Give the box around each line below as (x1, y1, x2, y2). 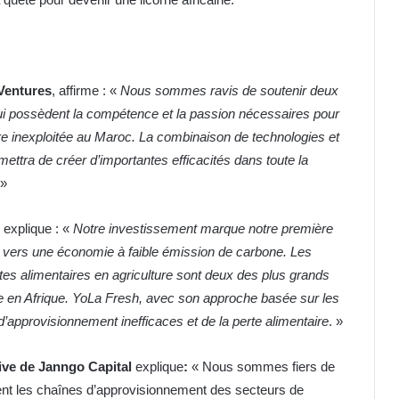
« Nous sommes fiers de (191, 359, 335, 375)
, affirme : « (52, 83, 120, 99)
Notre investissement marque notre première (73, 221, 333, 237)
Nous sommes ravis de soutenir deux (120, 83, 338, 99)
